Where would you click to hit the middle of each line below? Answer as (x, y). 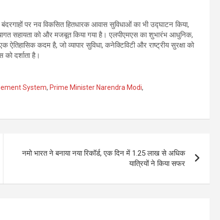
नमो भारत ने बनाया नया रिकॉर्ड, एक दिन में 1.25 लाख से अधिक (104, 153)
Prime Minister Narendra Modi (96, 88)
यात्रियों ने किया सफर (157, 164)
